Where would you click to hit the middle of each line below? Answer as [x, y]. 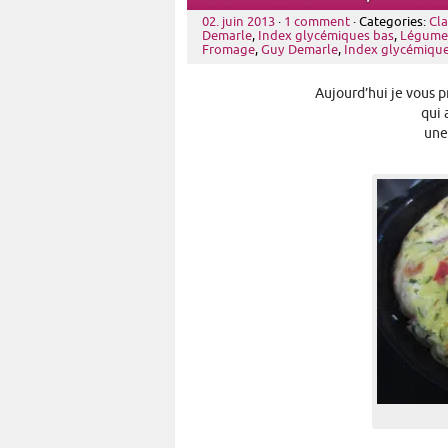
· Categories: [389, 22]
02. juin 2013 [238, 22]
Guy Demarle [299, 50]
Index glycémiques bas [326, 36]
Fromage [228, 50]
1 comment [317, 22]
